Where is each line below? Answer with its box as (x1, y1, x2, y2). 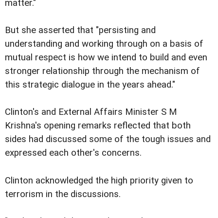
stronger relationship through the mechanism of (5, 66, 200, 77)
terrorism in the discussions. (5, 188, 121, 200)
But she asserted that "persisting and (5, 25, 156, 36)
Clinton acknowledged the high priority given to (5, 175, 193, 186)
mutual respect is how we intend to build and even (5, 52, 207, 63)
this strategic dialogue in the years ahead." (5, 79, 175, 91)
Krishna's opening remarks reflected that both (5, 120, 191, 131)
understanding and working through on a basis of (5, 38, 203, 50)
